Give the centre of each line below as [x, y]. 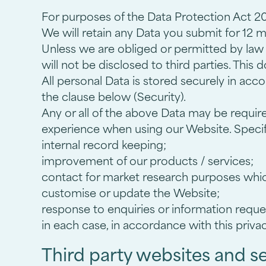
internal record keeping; [104, 145]
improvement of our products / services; [148, 161]
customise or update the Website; [131, 193]
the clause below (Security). [114, 97]
